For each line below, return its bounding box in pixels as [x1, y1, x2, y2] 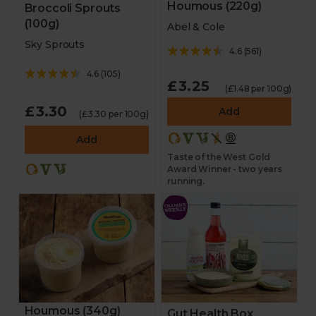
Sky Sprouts [24, 37, 85, 51]
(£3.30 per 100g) [78, 109, 149, 119]
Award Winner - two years [167, 164, 283, 174]
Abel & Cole [167, 20, 225, 33]
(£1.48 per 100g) [225, 83, 292, 94]
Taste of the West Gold [167, 152, 271, 162]
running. [167, 176, 205, 186]
